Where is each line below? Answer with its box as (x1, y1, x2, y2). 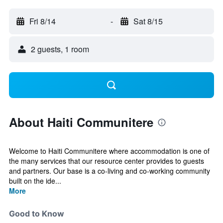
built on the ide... (9, 176, 61, 186)
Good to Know (9, 209, 64, 219)
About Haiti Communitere (9, 113, 153, 130)
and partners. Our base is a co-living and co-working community (9, 166, 210, 176)
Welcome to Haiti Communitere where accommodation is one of (9, 146, 210, 156)
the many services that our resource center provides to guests (9, 156, 204, 166)
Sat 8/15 (133, 15, 163, 27)
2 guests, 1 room (31, 43, 89, 55)
